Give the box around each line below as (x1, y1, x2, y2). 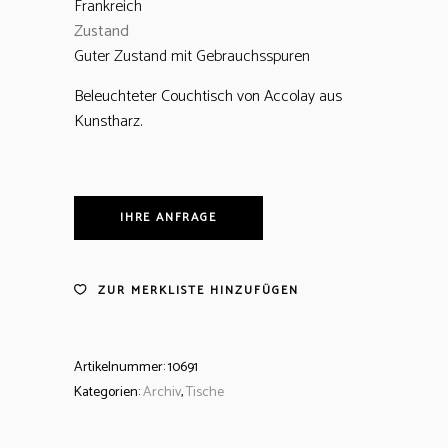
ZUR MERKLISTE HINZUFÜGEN (98, 281, 299, 300)
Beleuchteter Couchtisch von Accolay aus (74, 83, 342, 110)
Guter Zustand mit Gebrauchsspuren (74, 43, 310, 70)
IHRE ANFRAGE (120, 208, 217, 227)
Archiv (143, 381, 181, 404)
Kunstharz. (74, 108, 142, 135)
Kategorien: (74, 381, 143, 404)
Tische (186, 381, 224, 404)
